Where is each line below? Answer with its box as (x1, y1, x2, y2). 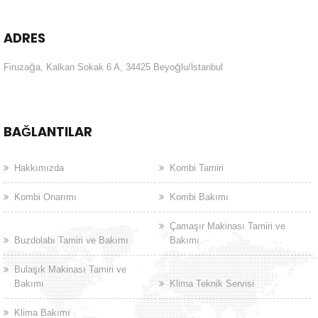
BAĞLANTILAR (4, 123, 92, 141)
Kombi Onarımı (14, 192, 77, 203)
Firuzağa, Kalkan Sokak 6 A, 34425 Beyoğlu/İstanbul (4, 62, 223, 73)
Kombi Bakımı (169, 192, 229, 203)
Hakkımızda (14, 163, 64, 174)
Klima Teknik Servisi (169, 278, 254, 290)
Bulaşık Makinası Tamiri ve (14, 264, 126, 275)
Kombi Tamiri (169, 163, 224, 174)
